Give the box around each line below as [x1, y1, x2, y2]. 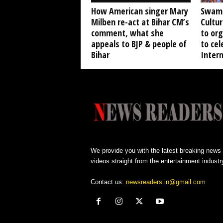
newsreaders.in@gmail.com [125, 178, 206, 186]
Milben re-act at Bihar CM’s [91, 16, 189, 28]
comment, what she [91, 27, 164, 39]
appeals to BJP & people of [91, 38, 187, 50]
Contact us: [90, 178, 126, 186]
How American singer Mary [91, 5, 188, 17]
